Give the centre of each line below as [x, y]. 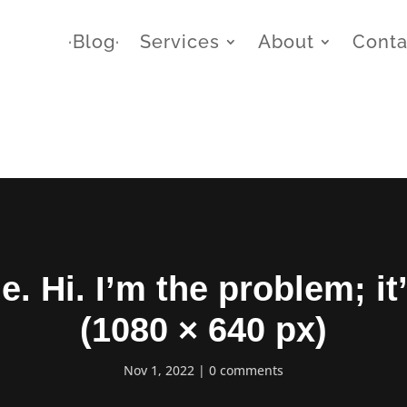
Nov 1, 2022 [159, 370]
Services [180, 42]
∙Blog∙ [94, 42]
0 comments [246, 370]
